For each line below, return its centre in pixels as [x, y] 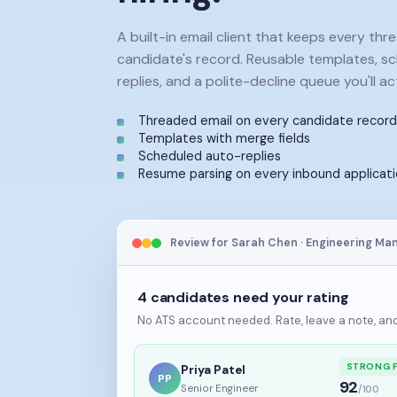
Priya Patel [213, 345]
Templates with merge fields [224, 126]
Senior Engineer [219, 363]
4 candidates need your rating [243, 272]
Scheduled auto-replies [210, 144]
